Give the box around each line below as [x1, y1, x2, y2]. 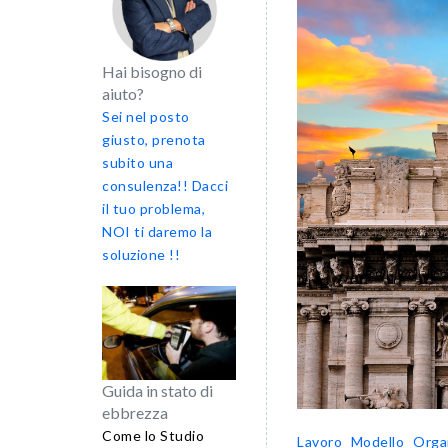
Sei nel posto [102, 108, 190, 125]
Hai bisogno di [102, 62, 202, 81]
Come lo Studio [102, 426, 204, 444]
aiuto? [102, 84, 144, 103]
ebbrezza [102, 402, 168, 422]
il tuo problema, [102, 200, 205, 217]
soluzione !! [102, 246, 180, 263]
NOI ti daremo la [102, 223, 212, 240]
